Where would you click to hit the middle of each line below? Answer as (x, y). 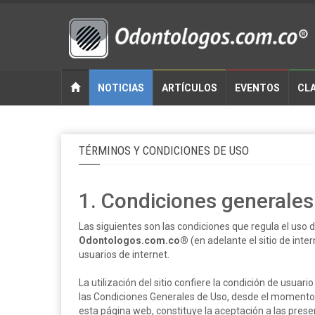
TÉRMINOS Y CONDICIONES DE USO (164, 150)
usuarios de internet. (124, 255)
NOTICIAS (121, 88)
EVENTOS (257, 88)
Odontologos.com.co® (134, 240)
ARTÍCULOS (189, 88)
